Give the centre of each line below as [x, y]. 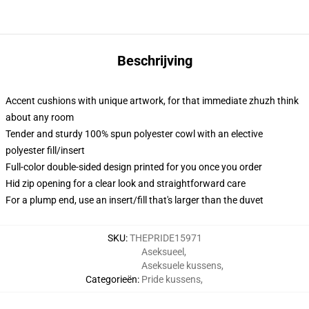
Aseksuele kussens [181, 266]
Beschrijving [154, 61]
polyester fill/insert [45, 150]
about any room [40, 117]
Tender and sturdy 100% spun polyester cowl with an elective [134, 134]
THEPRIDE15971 [166, 238]
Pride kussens [171, 279]
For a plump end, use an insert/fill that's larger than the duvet [134, 200]
